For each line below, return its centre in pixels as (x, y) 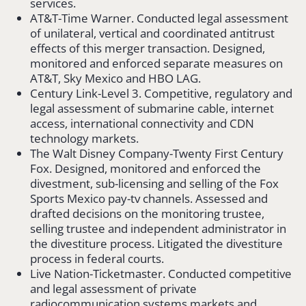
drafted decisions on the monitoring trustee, (147, 213)
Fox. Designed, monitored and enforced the (145, 168)
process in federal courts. (97, 258)
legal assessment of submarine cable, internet (152, 108)
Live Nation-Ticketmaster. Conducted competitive (161, 273)
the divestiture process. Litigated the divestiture (156, 243)
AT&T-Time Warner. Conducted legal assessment (159, 18)
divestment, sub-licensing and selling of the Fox (154, 183)
